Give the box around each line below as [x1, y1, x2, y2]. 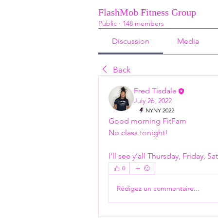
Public [98, 18, 117, 28]
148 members [123, 18, 164, 28]
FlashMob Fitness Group [98, 6, 196, 18]
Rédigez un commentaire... [117, 184, 200, 193]
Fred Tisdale [134, 86, 177, 95]
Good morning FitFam [109, 116, 188, 126]
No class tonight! [109, 127, 170, 137]
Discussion [112, 36, 150, 46]
